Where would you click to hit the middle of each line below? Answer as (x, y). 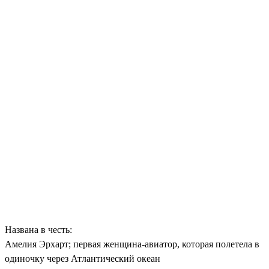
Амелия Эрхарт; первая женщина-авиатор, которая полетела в (132, 244)
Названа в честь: (38, 230)
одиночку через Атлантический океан (83, 259)
